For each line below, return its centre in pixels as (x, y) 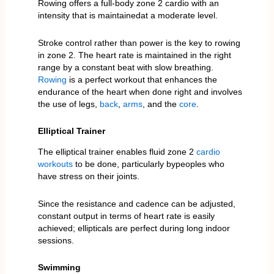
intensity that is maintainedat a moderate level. (128, 16)
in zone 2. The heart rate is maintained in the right (134, 55)
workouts (55, 164)
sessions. (56, 240)
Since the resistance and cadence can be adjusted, (136, 203)
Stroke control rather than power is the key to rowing (139, 43)
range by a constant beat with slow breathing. (125, 67)
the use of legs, (68, 104)
